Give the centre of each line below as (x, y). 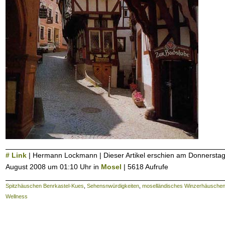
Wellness (17, 197)
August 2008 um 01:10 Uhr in (53, 167)
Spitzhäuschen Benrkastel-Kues (45, 186)
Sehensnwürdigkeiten (113, 186)
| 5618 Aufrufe (146, 167)
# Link (16, 155)
